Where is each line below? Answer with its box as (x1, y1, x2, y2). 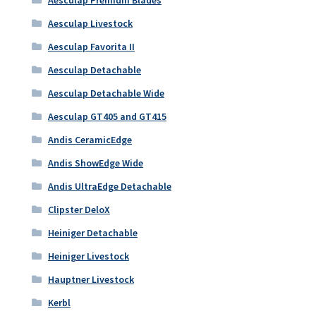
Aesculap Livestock (47, 16, 133, 30)
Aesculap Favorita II (47, 39, 135, 53)
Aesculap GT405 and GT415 (47, 109, 166, 123)
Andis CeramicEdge (47, 133, 132, 146)
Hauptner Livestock (47, 272, 134, 286)
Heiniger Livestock (47, 249, 129, 262)
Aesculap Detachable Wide (47, 86, 164, 99)
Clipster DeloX (47, 202, 110, 216)
